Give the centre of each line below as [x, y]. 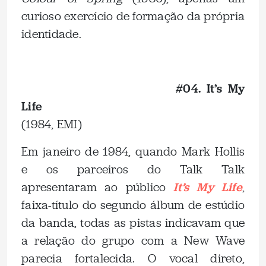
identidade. [51, 34]
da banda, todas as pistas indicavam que [133, 223]
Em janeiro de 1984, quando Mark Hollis [133, 151]
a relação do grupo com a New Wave [133, 240]
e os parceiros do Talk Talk [133, 169]
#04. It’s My [210, 88]
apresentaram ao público [94, 187]
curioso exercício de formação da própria [133, 16]
